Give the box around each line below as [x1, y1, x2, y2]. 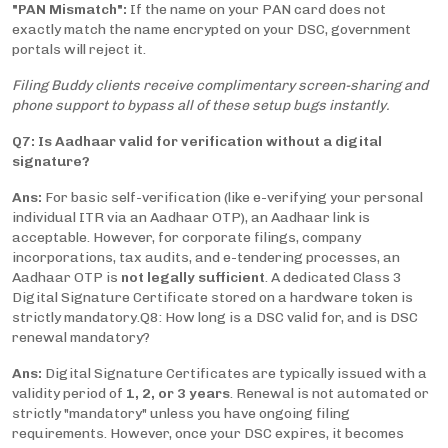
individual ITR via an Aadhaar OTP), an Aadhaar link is [12, 209, 370, 227]
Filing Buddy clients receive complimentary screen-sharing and [12, 77, 428, 95]
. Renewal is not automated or [230, 385, 429, 403]
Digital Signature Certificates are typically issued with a [42, 365, 427, 383]
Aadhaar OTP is [12, 269, 121, 287]
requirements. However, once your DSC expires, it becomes [12, 425, 404, 443]
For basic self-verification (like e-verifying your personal [42, 189, 423, 207]
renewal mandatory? [12, 329, 150, 347]
